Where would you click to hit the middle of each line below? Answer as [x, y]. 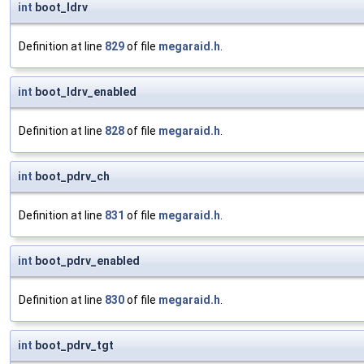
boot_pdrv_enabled [86, 261]
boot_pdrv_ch [71, 177]
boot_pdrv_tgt [73, 346]
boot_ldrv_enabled [84, 92]
